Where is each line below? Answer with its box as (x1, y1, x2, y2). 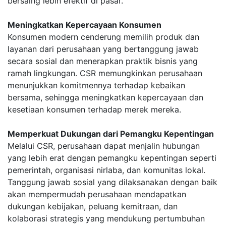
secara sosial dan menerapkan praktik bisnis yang (8, 56, 198, 66)
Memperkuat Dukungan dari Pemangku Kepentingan (8, 129, 214, 139)
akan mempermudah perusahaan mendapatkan (8, 189, 186, 199)
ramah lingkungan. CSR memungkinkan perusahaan (8, 68, 202, 78)
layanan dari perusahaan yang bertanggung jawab (8, 44, 199, 54)
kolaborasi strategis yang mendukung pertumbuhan (8, 213, 205, 223)
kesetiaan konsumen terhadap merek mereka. (8, 104, 181, 115)
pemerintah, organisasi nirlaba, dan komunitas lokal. (8, 165, 205, 175)
